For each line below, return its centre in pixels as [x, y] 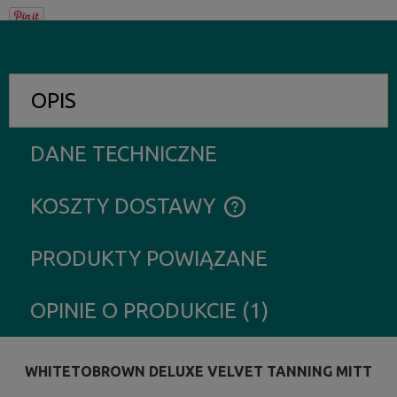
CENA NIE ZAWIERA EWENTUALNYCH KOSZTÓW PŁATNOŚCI [186, 216]
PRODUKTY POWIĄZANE [149, 258]
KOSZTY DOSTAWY [125, 206]
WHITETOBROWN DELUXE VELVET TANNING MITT [198, 371]
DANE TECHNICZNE [124, 153]
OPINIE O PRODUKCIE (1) [149, 310]
